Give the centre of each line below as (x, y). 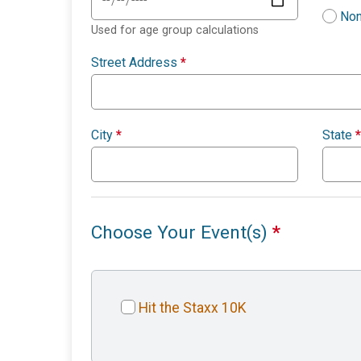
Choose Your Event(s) (182, 233)
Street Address (136, 63)
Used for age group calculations (175, 31)
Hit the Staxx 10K (193, 308)
